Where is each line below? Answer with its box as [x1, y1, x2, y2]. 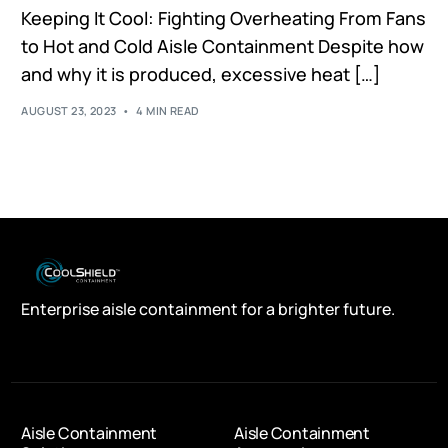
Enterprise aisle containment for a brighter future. [21, 298, 396, 321]
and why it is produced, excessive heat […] [21, 62, 381, 87]
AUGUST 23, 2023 [21, 102, 117, 118]
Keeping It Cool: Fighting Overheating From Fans [21, 6, 427, 31]
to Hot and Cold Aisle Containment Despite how [21, 34, 425, 59]
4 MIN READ [136, 102, 200, 118]
